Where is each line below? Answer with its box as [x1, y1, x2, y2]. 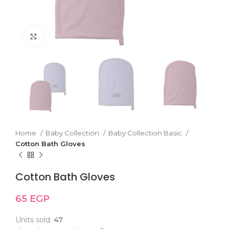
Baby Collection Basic [108, 129, 184, 138]
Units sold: [15, 215, 54, 225]
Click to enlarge [43, 32, 98, 40]
